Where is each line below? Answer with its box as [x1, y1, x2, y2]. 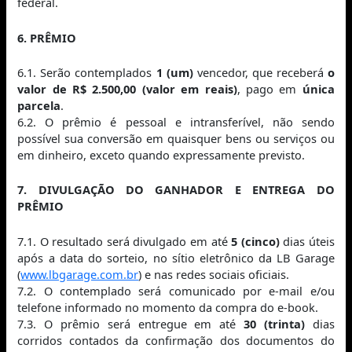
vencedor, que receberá [192, 64, 328, 80]
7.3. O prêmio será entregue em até [17, 315, 244, 332]
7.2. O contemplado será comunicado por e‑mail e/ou [17, 282, 335, 299]
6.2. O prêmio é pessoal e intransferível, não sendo [17, 113, 335, 130]
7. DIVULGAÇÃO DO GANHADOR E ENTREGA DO [17, 181, 335, 198]
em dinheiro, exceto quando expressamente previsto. [17, 146, 306, 163]
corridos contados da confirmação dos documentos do [17, 332, 335, 348]
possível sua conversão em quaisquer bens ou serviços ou [17, 130, 335, 146]
